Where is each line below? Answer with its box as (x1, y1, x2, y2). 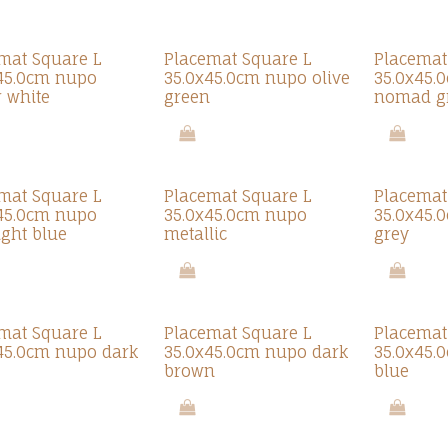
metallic (164, 224, 228, 244)
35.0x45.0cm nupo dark (164, 342, 349, 362)
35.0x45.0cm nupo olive (164, 68, 351, 88)
